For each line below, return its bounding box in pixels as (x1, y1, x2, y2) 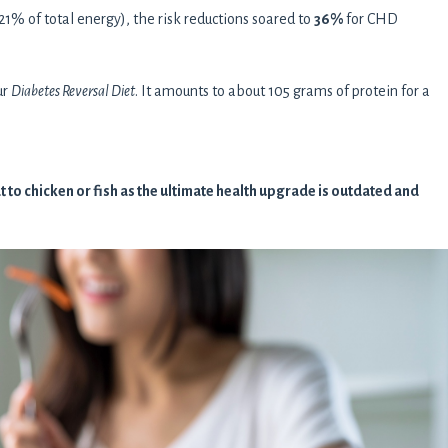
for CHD (346, 10, 398, 27)
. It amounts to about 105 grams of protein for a (135, 82, 430, 99)
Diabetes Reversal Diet (11, 82, 135, 99)
